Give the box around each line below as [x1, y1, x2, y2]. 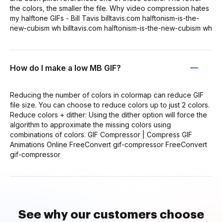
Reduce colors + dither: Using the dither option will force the [10, 111, 207, 119]
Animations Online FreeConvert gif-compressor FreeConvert [10, 140, 207, 149]
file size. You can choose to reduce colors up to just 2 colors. [10, 101, 210, 109]
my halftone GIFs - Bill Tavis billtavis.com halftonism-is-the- [10, 14, 199, 22]
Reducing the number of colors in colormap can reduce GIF [10, 91, 204, 99]
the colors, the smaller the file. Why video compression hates [10, 4, 209, 12]
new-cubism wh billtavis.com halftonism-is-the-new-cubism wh [10, 24, 212, 32]
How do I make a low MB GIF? [10, 63, 121, 73]
